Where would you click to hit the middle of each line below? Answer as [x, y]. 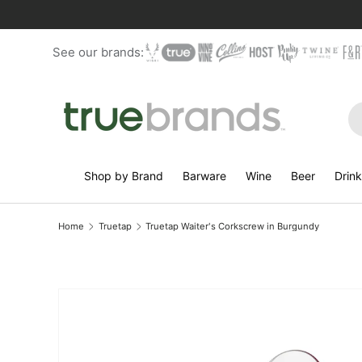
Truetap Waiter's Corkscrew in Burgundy [233, 226]
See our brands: [98, 52]
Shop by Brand [123, 176]
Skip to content [112, 28]
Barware [204, 176]
